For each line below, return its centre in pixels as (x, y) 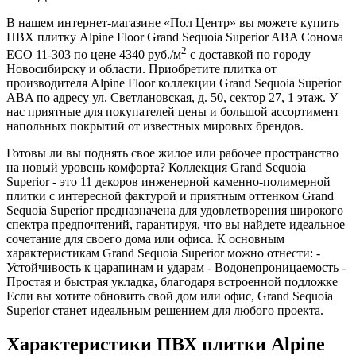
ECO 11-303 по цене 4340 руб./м (94, 55)
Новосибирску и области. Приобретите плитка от (141, 69)
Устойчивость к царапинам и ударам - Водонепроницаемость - (176, 268)
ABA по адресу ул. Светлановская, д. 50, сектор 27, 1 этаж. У (172, 98)
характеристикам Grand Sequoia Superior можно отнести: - (163, 253)
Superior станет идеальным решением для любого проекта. (165, 311)
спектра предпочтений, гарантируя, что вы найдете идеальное (176, 225)
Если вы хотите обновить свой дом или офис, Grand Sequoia (170, 296)
